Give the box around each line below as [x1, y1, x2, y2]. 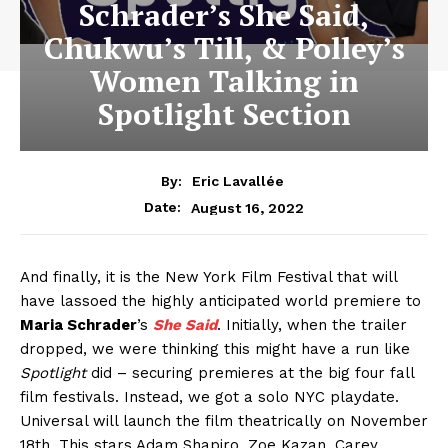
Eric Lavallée [192, 173, 284, 190]
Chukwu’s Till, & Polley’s [43, 28, 405, 69]
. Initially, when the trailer [217, 316, 407, 335]
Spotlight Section [97, 94, 351, 135]
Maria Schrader [20, 316, 137, 335]
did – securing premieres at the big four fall [86, 364, 414, 383]
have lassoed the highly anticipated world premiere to [20, 292, 421, 311]
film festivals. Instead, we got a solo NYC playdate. [20, 388, 399, 407]
